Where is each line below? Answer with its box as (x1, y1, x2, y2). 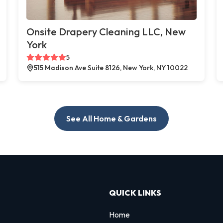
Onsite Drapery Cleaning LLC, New (26, 25, 186, 38)
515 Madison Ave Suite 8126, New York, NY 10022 (34, 63, 188, 72)
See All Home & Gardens (66, 113, 157, 123)
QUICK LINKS (109, 187, 161, 198)
